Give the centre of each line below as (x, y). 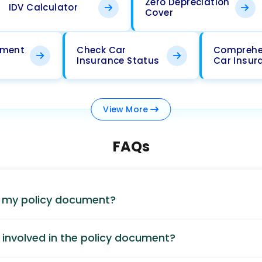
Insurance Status (118, 61)
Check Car (101, 50)
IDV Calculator (43, 7)
